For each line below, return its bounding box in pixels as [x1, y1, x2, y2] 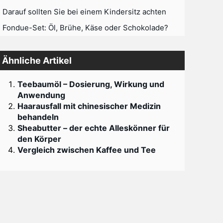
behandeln [17, 112, 59, 122]
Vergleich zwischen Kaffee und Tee [17, 145, 156, 155]
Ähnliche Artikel [2, 55, 72, 66]
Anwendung [17, 90, 66, 100]
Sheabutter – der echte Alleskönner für [17, 123, 170, 133]
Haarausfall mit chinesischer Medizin [17, 101, 161, 111]
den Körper [17, 134, 62, 144]
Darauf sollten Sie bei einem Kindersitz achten [2, 7, 167, 16]
